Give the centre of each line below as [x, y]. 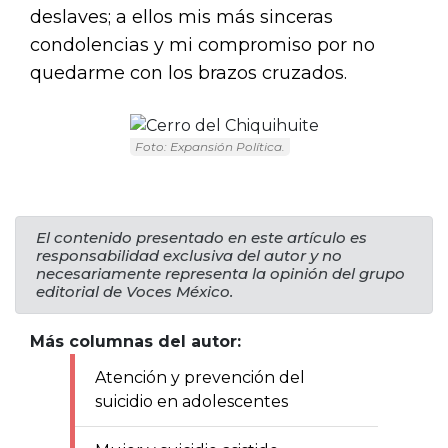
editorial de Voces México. [134, 291]
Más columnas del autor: [135, 341]
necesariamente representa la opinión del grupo [220, 273]
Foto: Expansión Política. [209, 146]
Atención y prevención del [200, 377]
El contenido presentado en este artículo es [201, 237]
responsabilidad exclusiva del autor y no [189, 255]
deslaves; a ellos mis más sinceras [181, 16]
